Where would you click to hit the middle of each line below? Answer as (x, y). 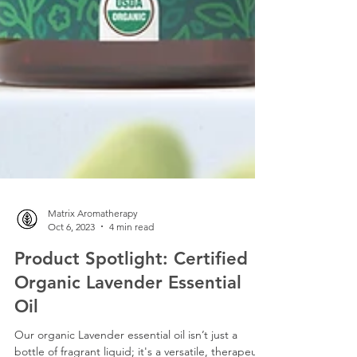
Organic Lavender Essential (128, 317)
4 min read (131, 261)
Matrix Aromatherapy (93, 248)
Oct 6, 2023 (71, 261)
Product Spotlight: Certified (131, 293)
